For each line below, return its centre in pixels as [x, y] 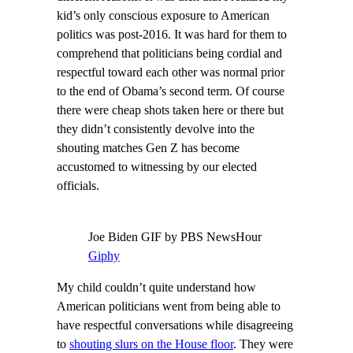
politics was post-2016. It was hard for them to [172, 35]
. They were [263, 344]
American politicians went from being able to [169, 306]
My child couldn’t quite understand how [156, 287]
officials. [78, 186]
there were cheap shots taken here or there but [170, 111]
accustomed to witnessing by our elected [157, 167]
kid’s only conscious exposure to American [163, 16]
